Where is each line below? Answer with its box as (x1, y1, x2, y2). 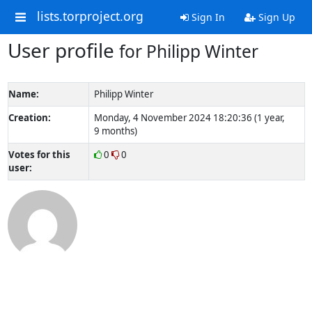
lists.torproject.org (36, 8, 143, 25)
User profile (7, 37, 119, 63)
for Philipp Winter (118, 40, 258, 63)
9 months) (93, 125, 137, 137)
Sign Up (255, 10, 295, 24)
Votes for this (8, 148, 70, 161)
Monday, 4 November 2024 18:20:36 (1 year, (93, 111, 285, 124)
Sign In (188, 10, 225, 24)
